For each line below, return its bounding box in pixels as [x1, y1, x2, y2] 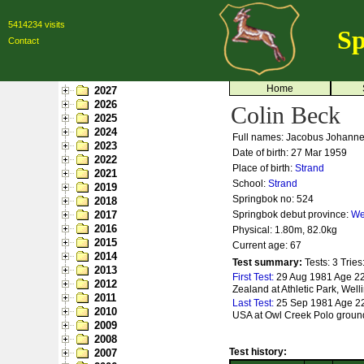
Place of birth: [232, 162, 295, 174]
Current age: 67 [232, 240, 301, 251]
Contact [8, 36, 39, 45]
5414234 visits [8, 19, 65, 29]
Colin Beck [231, 102, 340, 128]
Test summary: [232, 257, 305, 268]
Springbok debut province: [232, 209, 351, 220]
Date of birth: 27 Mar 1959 [232, 147, 347, 158]
